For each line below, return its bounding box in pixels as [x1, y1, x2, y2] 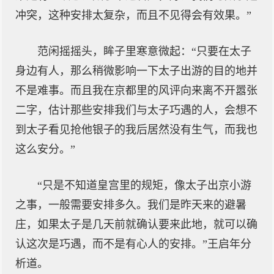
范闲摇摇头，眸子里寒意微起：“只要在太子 [37, 45, 251, 57]
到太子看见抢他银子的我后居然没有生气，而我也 [15, 124, 257, 136]
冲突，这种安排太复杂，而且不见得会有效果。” [15, 9, 251, 21]
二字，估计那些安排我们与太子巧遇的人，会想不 [15, 104, 257, 116]
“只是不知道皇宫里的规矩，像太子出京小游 [37, 179, 251, 191]
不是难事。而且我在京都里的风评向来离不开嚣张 [15, 84, 257, 97]
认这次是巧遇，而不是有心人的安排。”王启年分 [15, 238, 251, 250]
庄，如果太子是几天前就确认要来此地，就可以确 [15, 218, 257, 231]
